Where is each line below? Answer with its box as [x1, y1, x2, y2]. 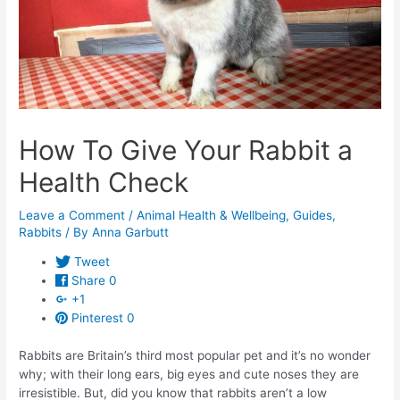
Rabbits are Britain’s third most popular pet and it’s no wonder [19, 347, 371, 362]
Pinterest [71, 311, 124, 326]
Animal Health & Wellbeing [137, 207, 287, 222]
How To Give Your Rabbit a [19, 133, 354, 166]
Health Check [19, 165, 189, 198]
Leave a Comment [19, 207, 126, 222]
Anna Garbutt [92, 224, 170, 239]
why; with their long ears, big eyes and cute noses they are [19, 366, 360, 381]
